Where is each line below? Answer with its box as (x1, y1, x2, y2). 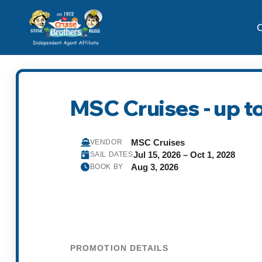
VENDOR (89, 138, 123, 147)
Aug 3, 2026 (130, 161, 178, 172)
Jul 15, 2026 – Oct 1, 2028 (133, 149, 235, 160)
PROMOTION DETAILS (70, 244, 169, 253)
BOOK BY (89, 163, 123, 171)
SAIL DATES (89, 150, 133, 159)
